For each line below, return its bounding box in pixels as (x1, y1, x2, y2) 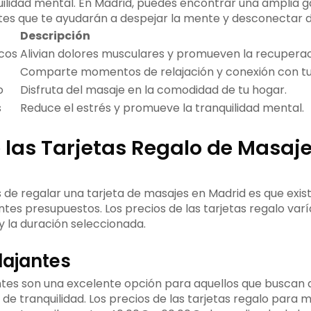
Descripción (19, 28, 90, 44)
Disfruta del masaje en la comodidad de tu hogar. (19, 82, 287, 99)
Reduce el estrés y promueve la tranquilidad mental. (19, 100, 304, 117)
